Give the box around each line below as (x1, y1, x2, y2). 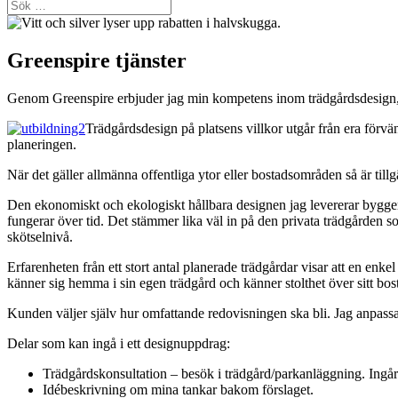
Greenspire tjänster (7, 48, 187, 72)
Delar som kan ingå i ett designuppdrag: (7, 335, 230, 351)
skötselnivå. (7, 228, 73, 244)
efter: (6, 12, 35, 28)
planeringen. (7, 136, 80, 152)
